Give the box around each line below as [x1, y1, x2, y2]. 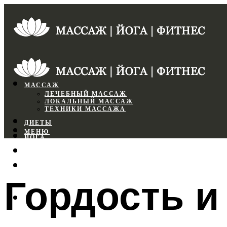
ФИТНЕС [24, 163, 57, 171]
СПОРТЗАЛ [24, 148, 66, 156]
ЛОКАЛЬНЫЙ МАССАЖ [45, 98, 133, 105]
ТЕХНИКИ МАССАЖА [45, 105, 126, 113]
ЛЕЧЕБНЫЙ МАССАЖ [45, 90, 127, 98]
